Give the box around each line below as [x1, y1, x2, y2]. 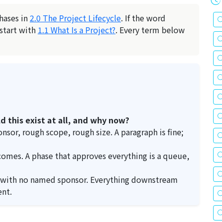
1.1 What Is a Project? [38, 24, 115, 36]
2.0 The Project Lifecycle [30, 12, 121, 24]
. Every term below [115, 24, 185, 36]
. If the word [121, 12, 166, 24]
